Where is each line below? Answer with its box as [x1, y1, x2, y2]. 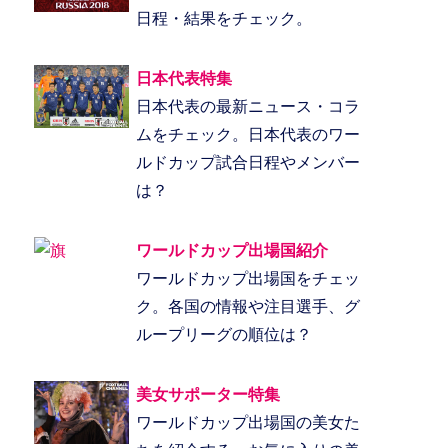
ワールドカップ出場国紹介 [135, 242, 328, 260]
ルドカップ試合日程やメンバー [135, 154, 360, 172]
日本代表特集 [135, 70, 232, 88]
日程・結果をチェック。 [135, 10, 312, 28]
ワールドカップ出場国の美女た [135, 414, 360, 432]
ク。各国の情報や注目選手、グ [135, 298, 360, 316]
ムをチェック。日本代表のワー [135, 126, 360, 144]
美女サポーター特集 [135, 386, 280, 404]
